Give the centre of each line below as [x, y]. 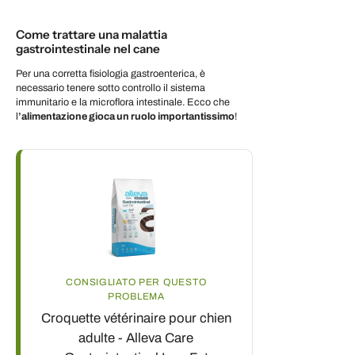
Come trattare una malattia [92, 34]
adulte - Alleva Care [136, 338]
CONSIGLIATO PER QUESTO [136, 282]
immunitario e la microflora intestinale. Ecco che [123, 103]
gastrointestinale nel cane [88, 48]
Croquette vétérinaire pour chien [136, 319]
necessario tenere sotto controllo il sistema [111, 88]
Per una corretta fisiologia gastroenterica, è [111, 74]
